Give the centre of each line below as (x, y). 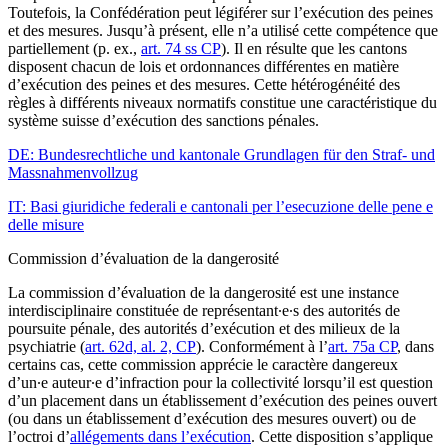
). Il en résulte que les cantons (314, 49)
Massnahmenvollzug (73, 173)
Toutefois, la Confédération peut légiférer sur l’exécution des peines (220, 13)
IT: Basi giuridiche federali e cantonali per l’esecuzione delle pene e (220, 207)
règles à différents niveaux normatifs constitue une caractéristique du (222, 103)
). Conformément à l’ (262, 347)
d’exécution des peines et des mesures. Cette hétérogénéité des (204, 85)
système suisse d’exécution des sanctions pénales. (165, 121)
